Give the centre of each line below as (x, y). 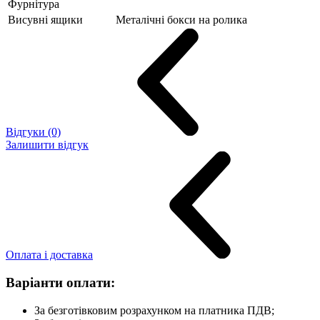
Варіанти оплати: (60, 282)
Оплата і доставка (49, 255)
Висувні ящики (45, 20)
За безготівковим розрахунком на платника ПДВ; (154, 310)
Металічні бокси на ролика (181, 20)
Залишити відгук (47, 145)
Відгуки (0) (33, 132)
